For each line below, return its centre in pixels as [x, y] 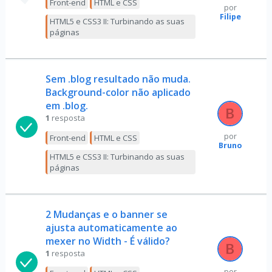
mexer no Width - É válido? [107, 241]
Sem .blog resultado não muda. [118, 79]
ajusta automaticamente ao [111, 228]
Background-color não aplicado [118, 92]
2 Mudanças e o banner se [106, 214]
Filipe [230, 17]
